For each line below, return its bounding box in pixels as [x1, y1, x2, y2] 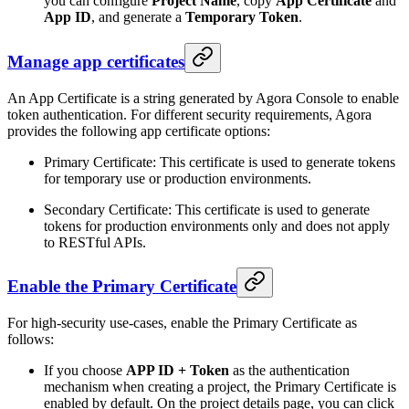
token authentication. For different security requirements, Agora [7, 106, 372, 122]
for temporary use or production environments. [44, 170, 311, 186]
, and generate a [91, 9, 185, 26]
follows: [7, 331, 54, 348]
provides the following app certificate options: [7, 122, 270, 139]
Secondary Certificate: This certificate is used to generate [44, 201, 370, 217]
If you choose [44, 362, 126, 379]
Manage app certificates [7, 52, 184, 72]
